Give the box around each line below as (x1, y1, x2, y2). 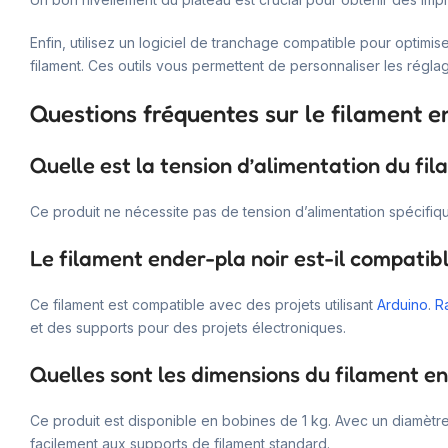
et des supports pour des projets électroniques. (30, 318, 346, 336)
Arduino (377, 295, 428, 313)
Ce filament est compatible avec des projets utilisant (30, 295, 377, 313)
